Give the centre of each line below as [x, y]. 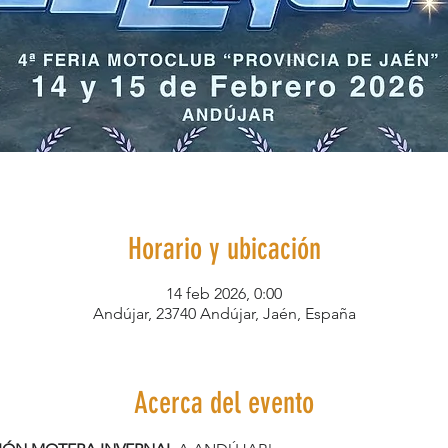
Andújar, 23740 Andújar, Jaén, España [224, 313]
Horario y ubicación [224, 249]
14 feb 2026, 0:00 [224, 293]
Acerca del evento [224, 403]
